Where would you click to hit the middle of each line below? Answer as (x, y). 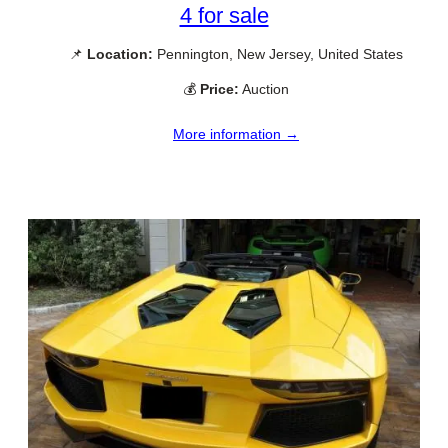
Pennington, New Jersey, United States (278, 54)
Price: (219, 89)
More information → (236, 133)
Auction (264, 89)
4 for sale (224, 16)
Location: (120, 54)
